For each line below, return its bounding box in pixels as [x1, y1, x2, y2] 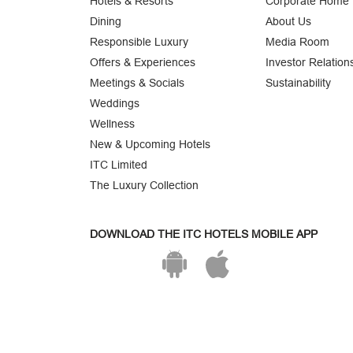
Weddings [90, 96, 140, 110]
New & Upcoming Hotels [90, 137, 211, 150]
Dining [90, 14, 122, 28]
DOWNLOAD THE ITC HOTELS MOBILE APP [90, 227, 318, 240]
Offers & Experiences [90, 55, 196, 69]
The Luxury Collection [90, 178, 199, 191]
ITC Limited [90, 158, 148, 171]
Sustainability [266, 76, 332, 89]
